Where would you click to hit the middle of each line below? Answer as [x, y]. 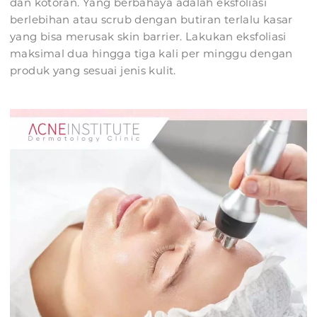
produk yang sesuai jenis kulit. [93, 71]
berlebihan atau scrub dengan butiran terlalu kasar [151, 20]
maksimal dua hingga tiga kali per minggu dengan [151, 54]
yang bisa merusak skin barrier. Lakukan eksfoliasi [148, 37]
